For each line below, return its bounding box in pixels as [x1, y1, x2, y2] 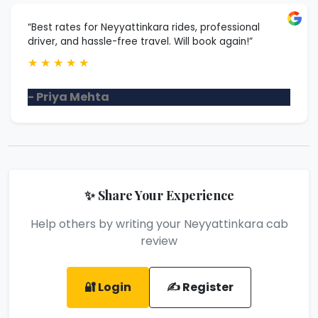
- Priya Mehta [28, 89, 109, 105]
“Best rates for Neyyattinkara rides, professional [28, 21, 260, 34]
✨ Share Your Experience [84, 187, 234, 204]
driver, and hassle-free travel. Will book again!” [28, 35, 253, 48]
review [141, 233, 177, 249]
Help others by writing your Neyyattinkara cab [30, 216, 288, 232]
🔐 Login [84, 279, 131, 295]
